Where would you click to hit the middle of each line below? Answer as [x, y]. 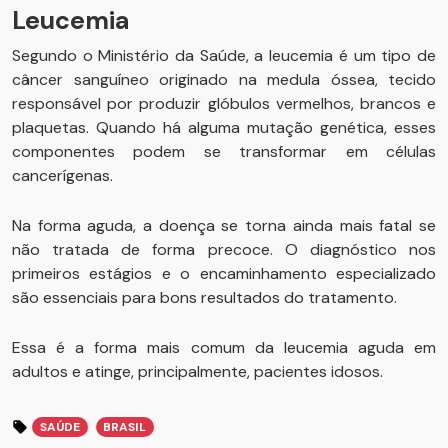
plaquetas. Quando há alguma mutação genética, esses [224, 127]
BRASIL [125, 427]
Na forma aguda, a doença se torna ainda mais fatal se [224, 225]
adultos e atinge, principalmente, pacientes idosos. [197, 371]
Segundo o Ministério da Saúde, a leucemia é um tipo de [224, 55]
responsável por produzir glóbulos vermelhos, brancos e [224, 103]
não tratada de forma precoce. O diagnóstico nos [224, 249]
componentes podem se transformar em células [224, 151]
